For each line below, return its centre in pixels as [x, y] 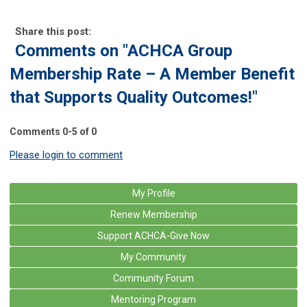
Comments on [69, 50]
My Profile [153, 193]
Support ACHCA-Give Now [153, 235]
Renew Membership [153, 214]
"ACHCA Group [177, 50]
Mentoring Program [153, 299]
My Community [153, 257]
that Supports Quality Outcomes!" [134, 97]
